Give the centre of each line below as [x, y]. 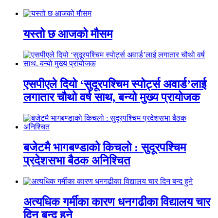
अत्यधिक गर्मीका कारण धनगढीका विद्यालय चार [117, 202]
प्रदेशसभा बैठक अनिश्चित [77, 160]
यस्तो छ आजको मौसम [68, 34]
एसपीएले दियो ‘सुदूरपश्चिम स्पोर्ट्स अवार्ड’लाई [115, 84]
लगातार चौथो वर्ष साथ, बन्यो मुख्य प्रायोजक [112, 97]
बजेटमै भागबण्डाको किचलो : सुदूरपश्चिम [105, 147]
